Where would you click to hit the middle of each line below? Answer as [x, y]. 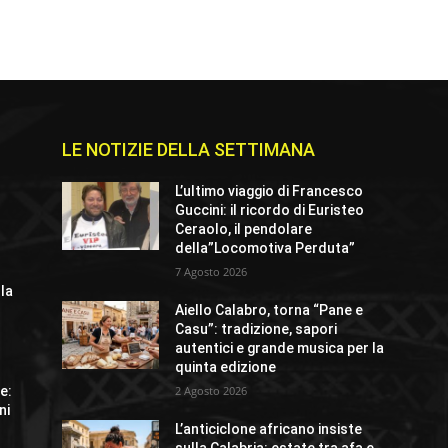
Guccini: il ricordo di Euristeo [270, 210]
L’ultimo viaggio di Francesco [269, 191]
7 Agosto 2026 [211, 272]
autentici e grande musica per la [280, 348]
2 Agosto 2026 [211, 391]
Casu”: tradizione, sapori [256, 329]
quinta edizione [226, 367]
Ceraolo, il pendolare [244, 229]
